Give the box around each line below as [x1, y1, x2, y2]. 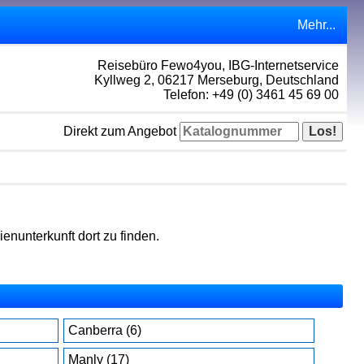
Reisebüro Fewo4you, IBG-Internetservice [97, 58, 339, 72]
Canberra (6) [68, 323, 142, 337]
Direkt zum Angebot [63, 124, 180, 138]
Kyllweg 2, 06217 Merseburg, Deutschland [93, 73, 339, 87]
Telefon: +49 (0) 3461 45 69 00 [162, 88, 339, 102]
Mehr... [297, 18, 336, 32]
